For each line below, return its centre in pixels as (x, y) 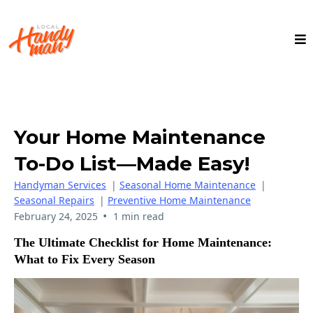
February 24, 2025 (56, 216)
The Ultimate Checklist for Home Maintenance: (143, 242)
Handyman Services (60, 185)
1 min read (138, 216)
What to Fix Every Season (85, 259)
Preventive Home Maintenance (179, 200)
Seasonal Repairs (54, 200)
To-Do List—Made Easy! (132, 163)
